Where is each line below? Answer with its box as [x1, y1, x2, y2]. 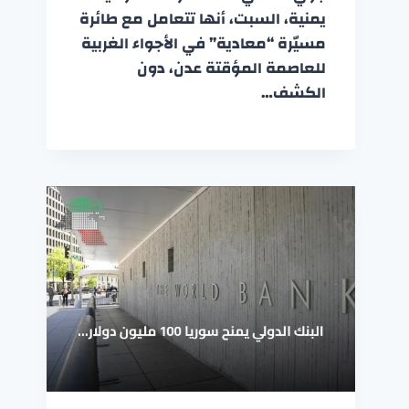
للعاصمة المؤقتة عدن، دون [136, 53, 326, 82]
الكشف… [260, 78, 326, 107]
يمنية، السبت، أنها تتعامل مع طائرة [79, 4, 326, 33]
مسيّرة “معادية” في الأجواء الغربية [80, 28, 326, 58]
